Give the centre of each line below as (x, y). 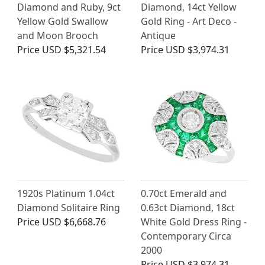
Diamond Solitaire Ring (69, 208)
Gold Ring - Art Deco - (189, 22)
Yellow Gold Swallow (63, 22)
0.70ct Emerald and (184, 194)
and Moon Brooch (58, 36)
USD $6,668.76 (74, 222)
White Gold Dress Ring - (194, 222)
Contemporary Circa (186, 236)
